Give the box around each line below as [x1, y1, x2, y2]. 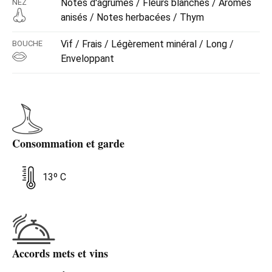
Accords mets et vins [12, 245, 108, 261]
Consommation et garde [12, 135, 124, 151]
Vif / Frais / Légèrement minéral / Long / [61, 38, 234, 50]
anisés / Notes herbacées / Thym [61, 11, 204, 23]
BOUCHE [12, 38, 42, 48]
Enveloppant [61, 52, 114, 64]
